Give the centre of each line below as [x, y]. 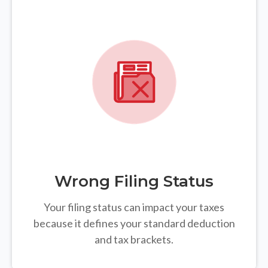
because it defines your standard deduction [134, 223]
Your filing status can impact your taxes [134, 207]
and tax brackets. [134, 240]
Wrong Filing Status [134, 182]
